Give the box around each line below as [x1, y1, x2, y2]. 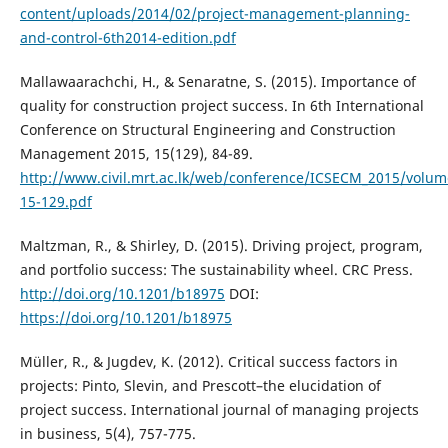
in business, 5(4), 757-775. [19, 424, 196, 444]
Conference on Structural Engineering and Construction [19, 120, 396, 140]
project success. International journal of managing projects [19, 400, 419, 420]
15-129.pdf [19, 192, 92, 212]
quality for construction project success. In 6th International [19, 96, 424, 116]
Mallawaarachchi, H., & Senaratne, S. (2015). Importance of [19, 72, 416, 92]
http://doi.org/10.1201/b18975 [19, 284, 225, 304]
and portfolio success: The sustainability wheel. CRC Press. [19, 260, 413, 280]
